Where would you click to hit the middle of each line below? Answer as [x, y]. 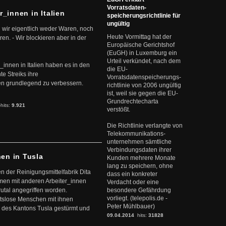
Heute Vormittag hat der [139, 37]
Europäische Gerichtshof [141, 45]
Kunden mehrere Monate [141, 158]
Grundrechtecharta [133, 101]
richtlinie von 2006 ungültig [144, 85]
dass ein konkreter [132, 174]
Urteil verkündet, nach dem [144, 61]
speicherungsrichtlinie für [144, 16]
